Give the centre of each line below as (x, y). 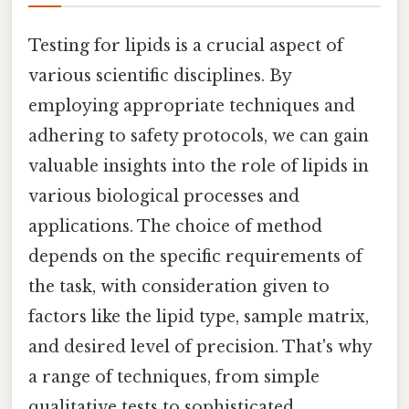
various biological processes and (164, 197)
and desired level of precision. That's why (200, 347)
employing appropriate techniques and (192, 106)
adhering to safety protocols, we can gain (199, 136)
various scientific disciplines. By (160, 76)
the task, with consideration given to (179, 287)
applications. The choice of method (175, 227)
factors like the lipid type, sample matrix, (199, 317)
